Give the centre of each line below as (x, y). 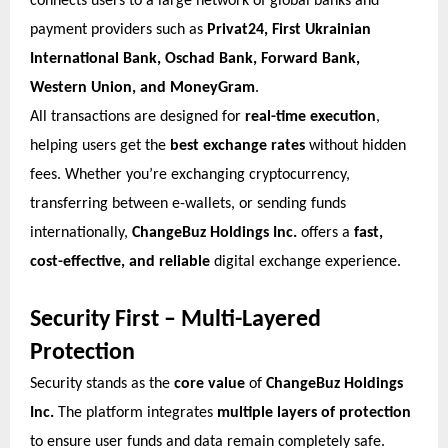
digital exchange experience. (305, 261)
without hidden (355, 145)
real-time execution (310, 116)
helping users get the (100, 145)
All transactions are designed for (137, 116)
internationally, (81, 232)
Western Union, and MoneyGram (142, 87)
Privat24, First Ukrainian (289, 29)
